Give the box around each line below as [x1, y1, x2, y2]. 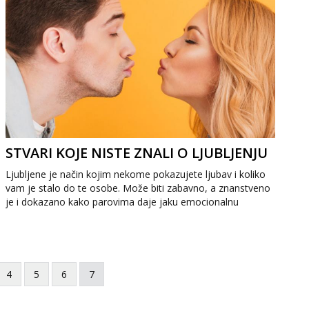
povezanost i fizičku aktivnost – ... [6, 209, 154, 222]
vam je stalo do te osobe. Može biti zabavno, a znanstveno [6, 181, 271, 195]
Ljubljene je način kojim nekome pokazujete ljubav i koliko [6, 168, 266, 181]
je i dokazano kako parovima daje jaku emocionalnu [6, 195, 239, 208]
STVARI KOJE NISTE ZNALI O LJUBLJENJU [6, 143, 268, 162]
